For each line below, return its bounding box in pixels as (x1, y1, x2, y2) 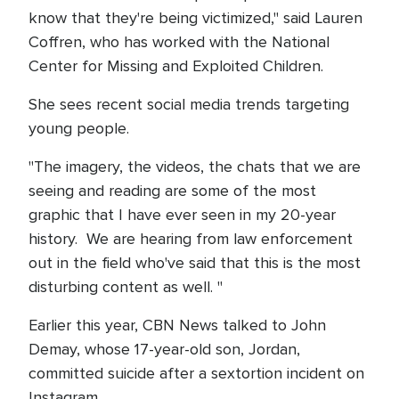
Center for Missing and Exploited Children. (28, 56, 328, 76)
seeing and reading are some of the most (28, 181, 316, 200)
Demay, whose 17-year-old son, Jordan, (28, 339, 300, 359)
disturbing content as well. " (28, 277, 223, 297)
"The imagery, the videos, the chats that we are (28, 157, 361, 176)
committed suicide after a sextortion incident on (28, 363, 364, 383)
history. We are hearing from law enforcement (28, 229, 353, 248)
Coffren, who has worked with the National (28, 32, 330, 52)
